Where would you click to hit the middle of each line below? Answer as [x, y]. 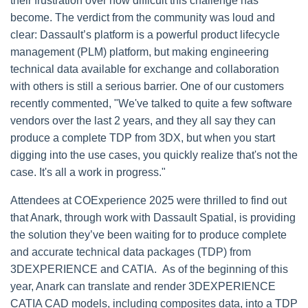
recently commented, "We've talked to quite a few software [151, 104]
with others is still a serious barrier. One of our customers [147, 87]
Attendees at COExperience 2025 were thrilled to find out [148, 201]
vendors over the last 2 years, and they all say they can [143, 121]
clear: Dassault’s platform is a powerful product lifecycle [145, 35]
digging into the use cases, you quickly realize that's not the [154, 155]
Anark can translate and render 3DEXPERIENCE [156, 287]
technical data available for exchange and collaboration [145, 69]
